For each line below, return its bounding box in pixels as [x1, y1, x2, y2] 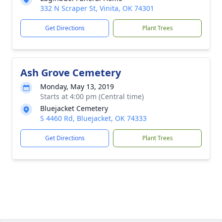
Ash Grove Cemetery [20, 66, 121, 79]
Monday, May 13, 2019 [40, 82, 114, 91]
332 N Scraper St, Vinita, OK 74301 [40, 3, 154, 13]
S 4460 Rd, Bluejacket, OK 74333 [40, 113, 147, 123]
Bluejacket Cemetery [40, 104, 108, 113]
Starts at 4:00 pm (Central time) [40, 92, 144, 101]
